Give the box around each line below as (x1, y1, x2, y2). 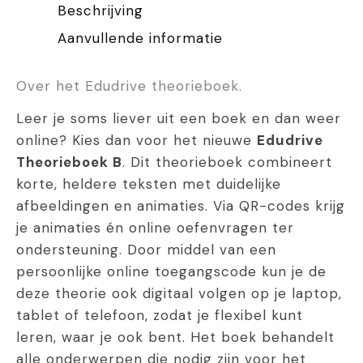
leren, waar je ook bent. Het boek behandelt (16, 328, 335, 347)
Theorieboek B (16, 153, 122, 172)
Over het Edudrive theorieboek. (16, 77, 242, 96)
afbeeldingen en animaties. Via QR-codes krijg (16, 197, 345, 216)
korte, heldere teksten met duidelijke (16, 175, 281, 194)
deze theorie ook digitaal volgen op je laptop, (16, 284, 342, 303)
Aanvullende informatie (58, 28, 223, 47)
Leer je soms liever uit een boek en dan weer (16, 109, 341, 128)
